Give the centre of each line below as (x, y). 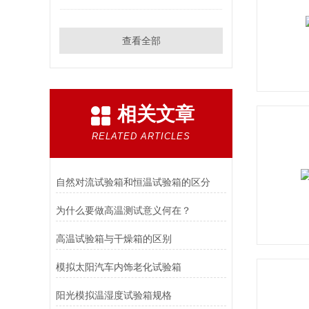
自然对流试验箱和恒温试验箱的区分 (133, 182)
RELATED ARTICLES (141, 136)
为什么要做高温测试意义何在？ (123, 210)
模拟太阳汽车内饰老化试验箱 (118, 267)
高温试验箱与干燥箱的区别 (113, 239)
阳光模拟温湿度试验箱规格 (113, 295)
